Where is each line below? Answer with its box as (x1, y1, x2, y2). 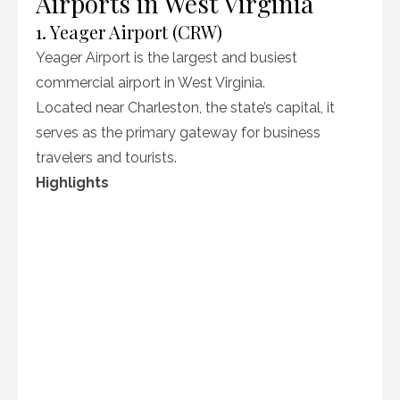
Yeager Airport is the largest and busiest (36, 49, 297, 66)
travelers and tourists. (36, 149, 177, 166)
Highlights (36, 174, 109, 191)
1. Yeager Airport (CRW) (36, 20, 222, 44)
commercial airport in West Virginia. (36, 74, 265, 91)
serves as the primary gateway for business (36, 124, 321, 141)
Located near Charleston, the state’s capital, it (36, 99, 335, 116)
